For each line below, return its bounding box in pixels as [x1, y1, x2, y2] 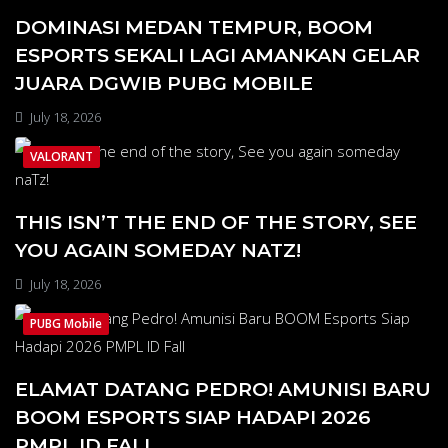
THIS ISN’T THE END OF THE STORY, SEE [15, 210, 417, 235]
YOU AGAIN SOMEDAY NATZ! [15, 238, 301, 263]
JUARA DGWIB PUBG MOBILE [15, 71, 313, 96]
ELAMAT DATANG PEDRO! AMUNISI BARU [15, 377, 431, 402]
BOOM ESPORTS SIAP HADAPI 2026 [15, 405, 371, 430]
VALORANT [30, 148, 93, 166]
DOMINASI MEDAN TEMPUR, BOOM [15, 15, 373, 40]
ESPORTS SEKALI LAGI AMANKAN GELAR [15, 43, 420, 68]
